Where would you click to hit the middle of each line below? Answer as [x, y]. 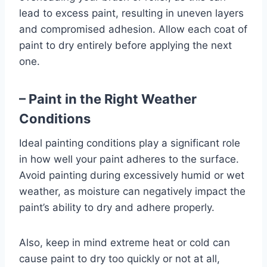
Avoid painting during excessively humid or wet [132, 175]
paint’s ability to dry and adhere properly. [117, 207]
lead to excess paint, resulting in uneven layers [131, 13]
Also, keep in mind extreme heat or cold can [125, 243]
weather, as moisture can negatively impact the [132, 191]
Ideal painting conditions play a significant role [130, 143]
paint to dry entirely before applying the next [125, 45]
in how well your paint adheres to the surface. [129, 159]
